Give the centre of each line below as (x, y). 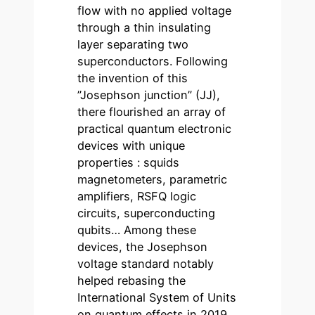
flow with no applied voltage (155, 10)
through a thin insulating (144, 27)
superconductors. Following (153, 61)
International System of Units (157, 297)
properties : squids (129, 162)
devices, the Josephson (143, 246)
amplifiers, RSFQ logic (137, 196)
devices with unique (131, 145)
